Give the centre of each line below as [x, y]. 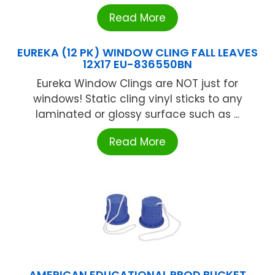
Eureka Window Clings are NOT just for [137, 83]
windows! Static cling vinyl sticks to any [137, 99]
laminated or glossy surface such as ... [137, 114]
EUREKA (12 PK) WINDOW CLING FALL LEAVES [137, 52]
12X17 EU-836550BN [137, 64]
